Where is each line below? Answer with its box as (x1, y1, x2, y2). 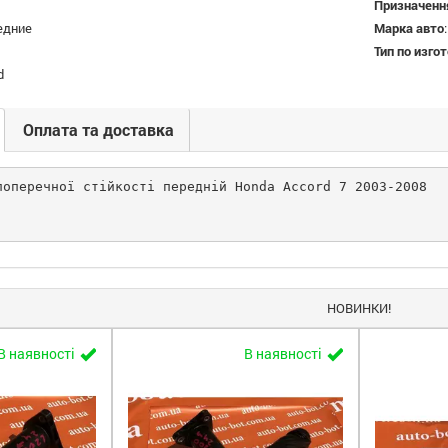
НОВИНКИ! (327, 299, 391, 317)
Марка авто (374, 19, 444, 37)
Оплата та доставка (23, 119, 174, 140)
